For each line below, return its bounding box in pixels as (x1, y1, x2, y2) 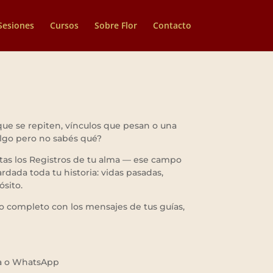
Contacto (152, 19, 191, 31)
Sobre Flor (94, 19, 137, 31)
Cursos (49, 19, 79, 31)
